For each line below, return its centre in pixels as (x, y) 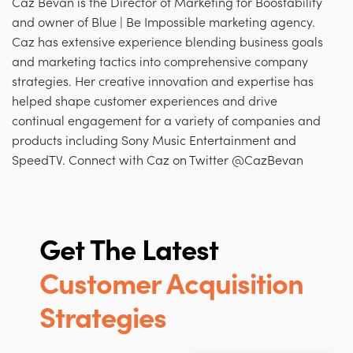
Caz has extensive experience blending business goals (167, 42)
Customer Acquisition (171, 284)
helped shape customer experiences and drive (145, 101)
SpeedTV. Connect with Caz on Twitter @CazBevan (158, 160)
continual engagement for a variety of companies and (166, 121)
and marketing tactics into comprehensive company (160, 62)
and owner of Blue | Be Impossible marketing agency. (163, 22)
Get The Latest (129, 251)
